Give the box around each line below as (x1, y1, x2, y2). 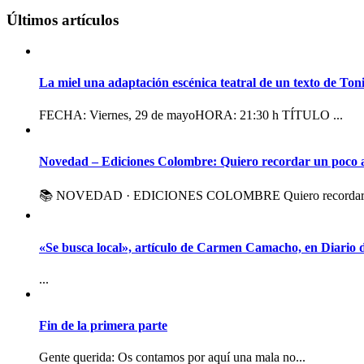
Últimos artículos (6, 11, 119, 28)
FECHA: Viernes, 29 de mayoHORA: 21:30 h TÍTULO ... (39, 107, 343, 122)
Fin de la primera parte (39, 318, 167, 333)
